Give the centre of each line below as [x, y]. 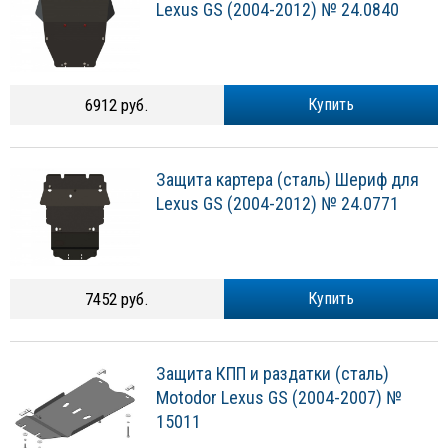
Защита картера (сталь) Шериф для [287, 180]
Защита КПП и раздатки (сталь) [272, 374]
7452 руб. [117, 298]
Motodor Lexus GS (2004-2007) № [279, 398]
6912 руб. [117, 104]
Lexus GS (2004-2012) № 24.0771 [277, 204]
